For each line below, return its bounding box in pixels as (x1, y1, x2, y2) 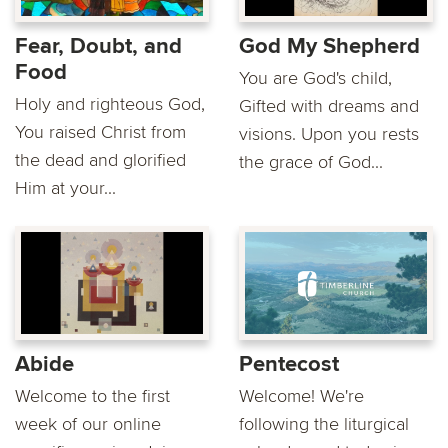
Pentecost (239, 351, 339, 379)
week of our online (15, 413, 161, 436)
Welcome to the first (15, 385, 170, 408)
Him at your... (15, 177, 116, 200)
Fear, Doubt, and (15, 33, 182, 61)
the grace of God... (239, 151, 383, 174)
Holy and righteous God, (15, 93, 205, 116)
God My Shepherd (239, 33, 420, 61)
